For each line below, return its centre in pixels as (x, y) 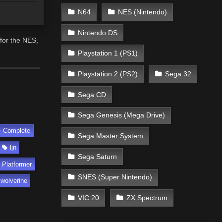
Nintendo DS (97, 32)
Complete (17, 131)
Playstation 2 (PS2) (108, 74)
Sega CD (92, 94)
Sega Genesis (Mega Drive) (121, 115)
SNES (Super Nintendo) (115, 177)
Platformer (17, 164)
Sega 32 (178, 74)
